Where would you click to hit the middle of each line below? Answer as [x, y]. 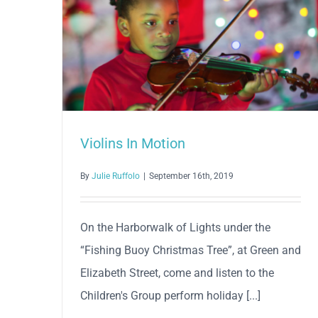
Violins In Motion [133, 144]
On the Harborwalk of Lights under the [175, 228]
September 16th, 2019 [191, 176]
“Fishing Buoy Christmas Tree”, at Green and [191, 251]
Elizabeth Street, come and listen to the [177, 273]
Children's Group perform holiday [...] [170, 296]
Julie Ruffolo [116, 176]
